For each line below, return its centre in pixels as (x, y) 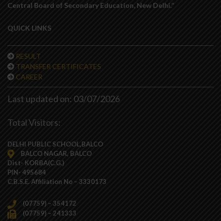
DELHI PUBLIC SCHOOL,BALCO (55, 144)
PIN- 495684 (27, 172)
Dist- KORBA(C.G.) (36, 163)
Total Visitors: (34, 122)
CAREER (29, 76)
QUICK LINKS (29, 28)
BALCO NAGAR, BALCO (55, 153)
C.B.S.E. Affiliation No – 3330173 (57, 182)
